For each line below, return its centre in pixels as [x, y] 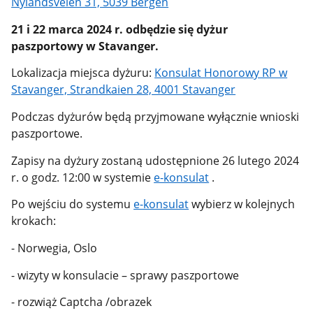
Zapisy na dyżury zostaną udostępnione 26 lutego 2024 [155, 160]
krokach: [34, 221]
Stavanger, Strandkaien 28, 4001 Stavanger [124, 90]
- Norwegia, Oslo [54, 248]
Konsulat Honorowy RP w [221, 73]
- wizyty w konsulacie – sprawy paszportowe [125, 275]
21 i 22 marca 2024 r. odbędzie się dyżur [120, 29]
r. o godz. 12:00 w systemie [83, 177]
